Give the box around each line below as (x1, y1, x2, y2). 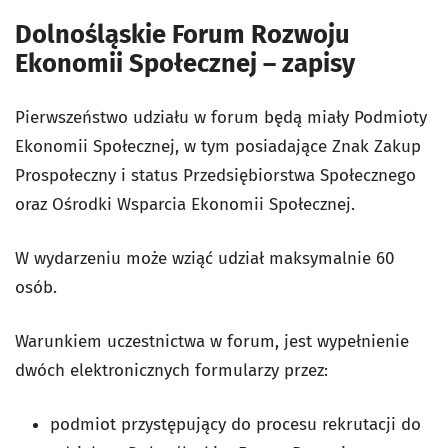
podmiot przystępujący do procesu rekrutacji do (50, 413, 421, 435)
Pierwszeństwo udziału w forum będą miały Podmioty (15, 106, 427, 128)
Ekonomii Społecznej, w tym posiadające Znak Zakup (15, 135, 421, 157)
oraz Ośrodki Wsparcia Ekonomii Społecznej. (15, 193, 355, 215)
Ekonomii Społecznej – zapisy (15, 47, 355, 79)
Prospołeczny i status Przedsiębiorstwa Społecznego (15, 164, 416, 186)
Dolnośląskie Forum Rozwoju (15, 18, 350, 50)
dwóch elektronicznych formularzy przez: (15, 359, 328, 381)
